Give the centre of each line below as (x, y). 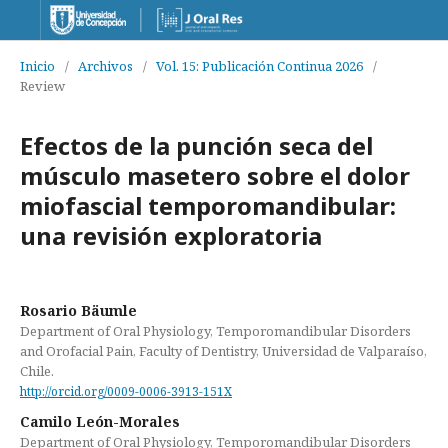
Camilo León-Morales (100, 421)
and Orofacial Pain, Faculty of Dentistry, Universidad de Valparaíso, (223, 351)
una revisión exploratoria (171, 235)
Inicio (37, 66)
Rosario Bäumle (78, 310)
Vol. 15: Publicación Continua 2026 (259, 66)
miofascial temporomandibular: (208, 205)
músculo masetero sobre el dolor (215, 175)
